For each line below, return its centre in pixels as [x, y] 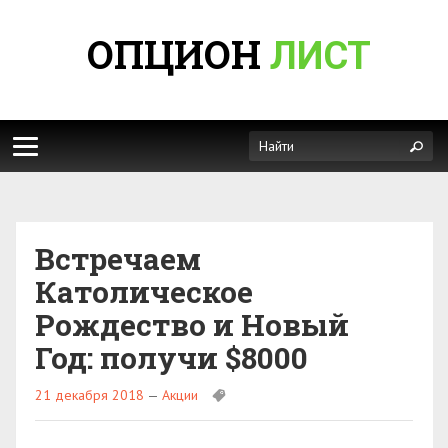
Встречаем [118, 258]
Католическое [144, 291]
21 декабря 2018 [89, 395]
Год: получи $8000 [171, 357]
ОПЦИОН [178, 54]
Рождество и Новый [192, 324]
